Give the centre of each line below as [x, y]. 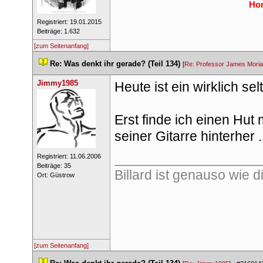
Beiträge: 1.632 [58, 31]
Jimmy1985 [57, 83]
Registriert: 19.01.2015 [69, 22]
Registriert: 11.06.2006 [69, 156]
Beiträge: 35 [54, 166]
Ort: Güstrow [55, 175]
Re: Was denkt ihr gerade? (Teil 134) [115, 64]
